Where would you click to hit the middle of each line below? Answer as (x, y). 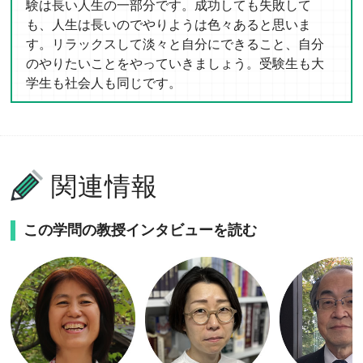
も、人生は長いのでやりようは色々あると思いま (169, 24)
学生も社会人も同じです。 (104, 83)
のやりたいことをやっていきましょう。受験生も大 (175, 63)
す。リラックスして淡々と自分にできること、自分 (175, 44)
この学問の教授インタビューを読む (141, 230)
